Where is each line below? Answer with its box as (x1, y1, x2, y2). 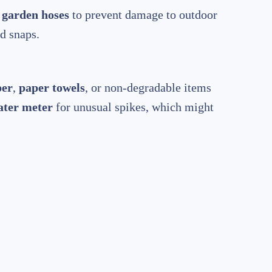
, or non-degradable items (85, 81, 211, 95)
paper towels (19, 81, 85, 95)
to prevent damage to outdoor (69, 8, 217, 22)
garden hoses (2, 8, 69, 22)
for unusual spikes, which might (53, 100, 214, 114)
